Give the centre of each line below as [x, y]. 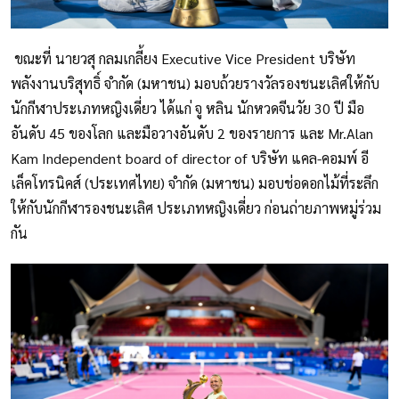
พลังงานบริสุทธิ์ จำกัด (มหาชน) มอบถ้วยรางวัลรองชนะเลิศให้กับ [195, 84]
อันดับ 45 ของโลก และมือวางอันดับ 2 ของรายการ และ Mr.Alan [192, 134]
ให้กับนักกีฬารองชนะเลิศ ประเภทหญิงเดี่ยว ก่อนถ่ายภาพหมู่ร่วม [196, 208]
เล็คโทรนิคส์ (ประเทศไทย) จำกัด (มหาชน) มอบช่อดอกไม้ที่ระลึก [195, 183]
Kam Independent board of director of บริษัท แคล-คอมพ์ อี [190, 159]
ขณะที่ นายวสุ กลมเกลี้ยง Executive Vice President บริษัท [183, 59]
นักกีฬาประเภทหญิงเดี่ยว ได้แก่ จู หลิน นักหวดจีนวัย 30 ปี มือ [187, 109]
